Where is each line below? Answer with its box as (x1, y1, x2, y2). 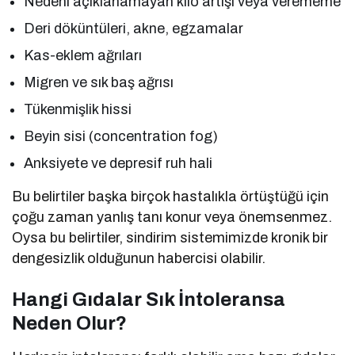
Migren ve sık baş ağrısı (24, 74, 174, 91)
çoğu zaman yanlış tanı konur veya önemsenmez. (12, 209, 333, 226)
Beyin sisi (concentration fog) (24, 128, 219, 145)
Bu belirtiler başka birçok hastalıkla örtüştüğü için (12, 189, 330, 205)
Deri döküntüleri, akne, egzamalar (24, 21, 244, 37)
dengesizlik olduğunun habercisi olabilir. (12, 250, 266, 267)
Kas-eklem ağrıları (24, 48, 143, 64)
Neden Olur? (12, 313, 127, 334)
